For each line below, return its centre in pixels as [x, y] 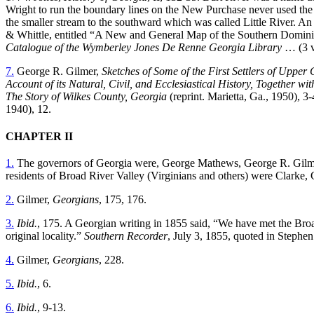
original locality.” [45, 236]
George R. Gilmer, [58, 71]
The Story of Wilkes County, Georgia [86, 96]
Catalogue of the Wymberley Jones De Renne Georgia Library [144, 47]
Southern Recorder [126, 236]
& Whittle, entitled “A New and [77, 34]
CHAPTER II [39, 137]
